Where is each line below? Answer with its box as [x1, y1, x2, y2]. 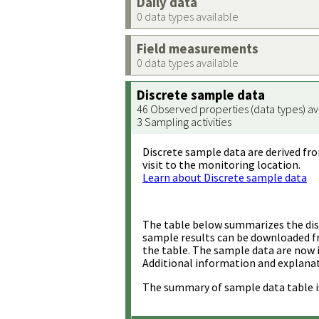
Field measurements [137, 41, 258, 57]
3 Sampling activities [137, 115, 231, 129]
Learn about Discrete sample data [142, 170, 307, 184]
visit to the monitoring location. [142, 157, 300, 172]
